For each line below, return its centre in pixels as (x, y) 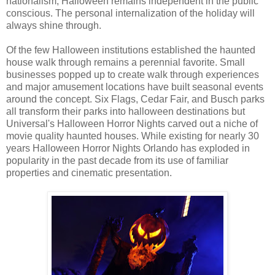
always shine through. (54, 26)
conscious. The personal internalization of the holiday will (130, 14)
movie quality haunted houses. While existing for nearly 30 (133, 136)
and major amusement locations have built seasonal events (135, 87)
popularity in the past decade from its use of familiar (117, 161)
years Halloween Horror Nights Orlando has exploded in (128, 149)
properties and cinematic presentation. (89, 173)
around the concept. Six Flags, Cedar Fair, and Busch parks (135, 99)
